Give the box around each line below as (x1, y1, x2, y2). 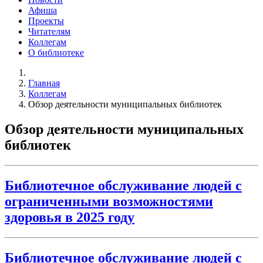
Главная (28, 77, 60, 88)
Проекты (28, 15, 64, 26)
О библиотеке (28, 47, 84, 58)
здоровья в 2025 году (5, 209, 134, 225)
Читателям (28, 26, 70, 36)
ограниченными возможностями (5, 193, 213, 209)
